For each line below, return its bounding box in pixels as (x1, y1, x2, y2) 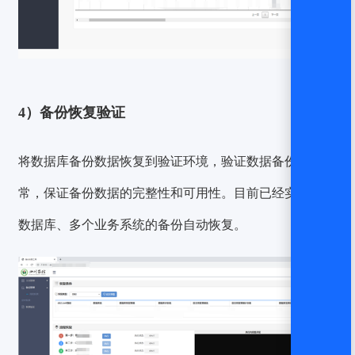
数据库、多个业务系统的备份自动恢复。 (18, 218, 247, 232)
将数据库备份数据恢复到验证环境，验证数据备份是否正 (18, 155, 336, 169)
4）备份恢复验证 (18, 104, 126, 120)
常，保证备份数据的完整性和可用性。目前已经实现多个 (18, 186, 336, 200)
